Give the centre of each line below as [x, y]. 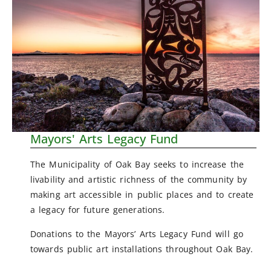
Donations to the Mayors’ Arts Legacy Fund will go [137, 234]
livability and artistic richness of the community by [139, 180]
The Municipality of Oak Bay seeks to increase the [137, 165]
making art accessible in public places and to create [142, 195]
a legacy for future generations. [98, 210]
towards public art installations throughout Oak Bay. [142, 249]
